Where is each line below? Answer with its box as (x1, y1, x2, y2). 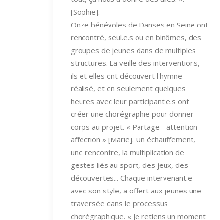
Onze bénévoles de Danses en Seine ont (71, 19, 208, 29)
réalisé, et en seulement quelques (71, 83, 186, 93)
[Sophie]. (71, 6, 100, 17)
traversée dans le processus (71, 198, 168, 208)
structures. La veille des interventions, (71, 57, 200, 68)
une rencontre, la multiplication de (71, 147, 184, 157)
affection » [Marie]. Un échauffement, (71, 134, 195, 144)
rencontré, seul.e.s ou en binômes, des (71, 32, 201, 42)
